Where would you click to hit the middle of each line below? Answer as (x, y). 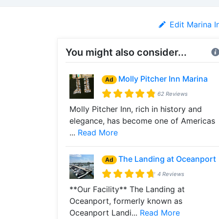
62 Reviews (173, 94)
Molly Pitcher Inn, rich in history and (136, 109)
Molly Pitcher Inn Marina (163, 79)
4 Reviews (171, 174)
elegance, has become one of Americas (142, 121)
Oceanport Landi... (105, 213)
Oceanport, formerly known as (126, 201)
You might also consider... (126, 52)
